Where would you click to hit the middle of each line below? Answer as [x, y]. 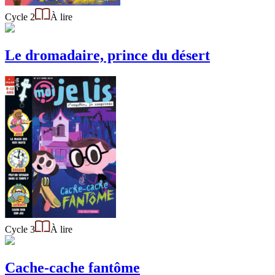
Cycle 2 [20, 17]
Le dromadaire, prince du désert [107, 56]
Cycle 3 [20, 230]
